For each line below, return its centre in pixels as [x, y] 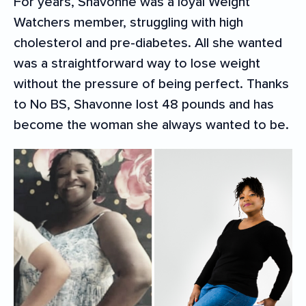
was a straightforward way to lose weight [137, 64]
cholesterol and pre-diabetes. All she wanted [148, 43]
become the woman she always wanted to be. [151, 125]
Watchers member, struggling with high [128, 23]
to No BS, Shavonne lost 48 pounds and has [144, 105]
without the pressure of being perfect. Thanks [151, 84]
